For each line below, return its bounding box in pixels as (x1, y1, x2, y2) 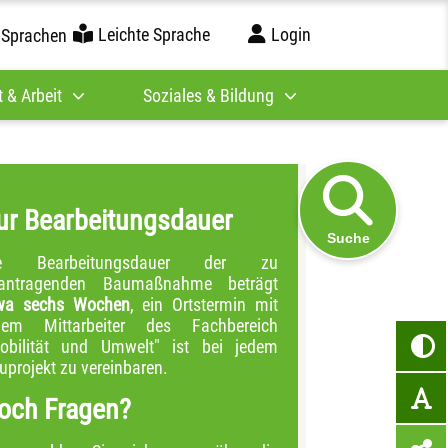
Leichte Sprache (97, 23, 210, 45)
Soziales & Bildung (143, 84, 274, 106)
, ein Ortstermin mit (129, 294, 279, 315)
